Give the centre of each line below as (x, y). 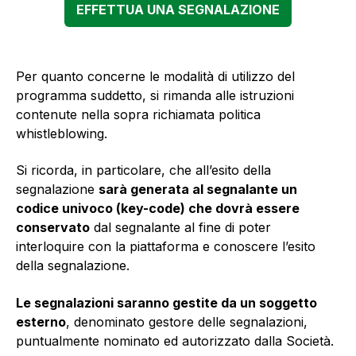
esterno (41, 321)
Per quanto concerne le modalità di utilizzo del (155, 76)
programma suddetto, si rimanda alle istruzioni (155, 95)
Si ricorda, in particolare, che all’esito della (143, 170)
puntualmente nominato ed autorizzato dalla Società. (175, 341)
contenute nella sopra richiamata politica (138, 114)
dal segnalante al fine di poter (180, 228)
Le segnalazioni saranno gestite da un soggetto (166, 302)
